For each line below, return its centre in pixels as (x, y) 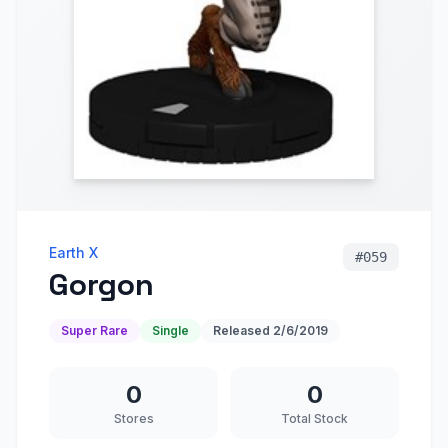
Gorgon (101, 284)
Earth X (73, 252)
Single (170, 330)
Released (243, 330)
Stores (133, 418)
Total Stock (314, 418)
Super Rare (94, 330)
